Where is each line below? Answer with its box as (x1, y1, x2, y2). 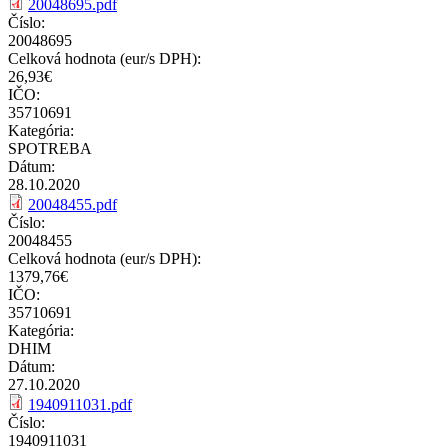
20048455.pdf (28, 195, 117, 213)
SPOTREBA (8, 139, 92, 157)
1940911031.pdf (28, 395, 132, 413)
